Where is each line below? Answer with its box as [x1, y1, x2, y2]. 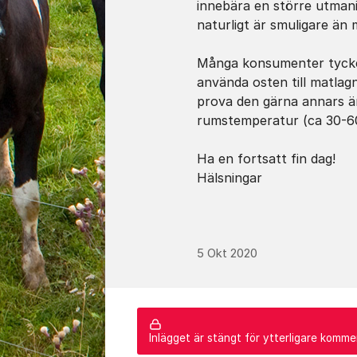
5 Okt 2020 [197, 246, 257, 261]
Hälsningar [197, 170, 262, 186]
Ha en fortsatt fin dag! [197, 151, 335, 167]
